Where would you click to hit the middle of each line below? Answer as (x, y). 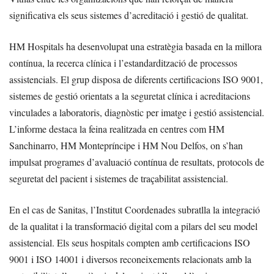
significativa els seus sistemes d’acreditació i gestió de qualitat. (129, 15)
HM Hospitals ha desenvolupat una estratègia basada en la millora (135, 46)
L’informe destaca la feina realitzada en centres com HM (117, 129)
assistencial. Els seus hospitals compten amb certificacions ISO (130, 243)
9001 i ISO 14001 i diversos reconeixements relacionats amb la (130, 259)
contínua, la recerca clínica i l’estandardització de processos (123, 63)
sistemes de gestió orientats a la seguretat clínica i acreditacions (130, 96)
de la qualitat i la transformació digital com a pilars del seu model (133, 226)
